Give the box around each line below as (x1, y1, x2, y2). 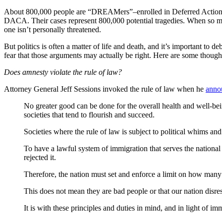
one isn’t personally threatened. (4, 25, 101, 34)
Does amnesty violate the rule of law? (4, 67, 122, 76)
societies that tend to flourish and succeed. (24, 110, 155, 119)
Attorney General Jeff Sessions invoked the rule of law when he (4, 84, 206, 93)
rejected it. (24, 153, 56, 162)
